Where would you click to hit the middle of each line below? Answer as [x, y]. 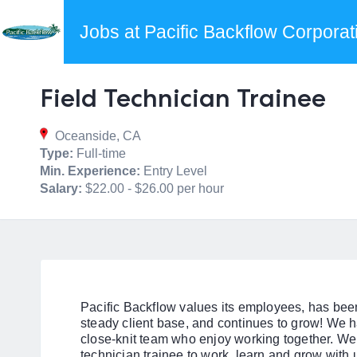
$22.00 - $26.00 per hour [153, 188]
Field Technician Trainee [183, 98]
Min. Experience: [90, 171]
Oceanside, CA [96, 136]
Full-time [100, 153]
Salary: [61, 188]
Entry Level [174, 171]
